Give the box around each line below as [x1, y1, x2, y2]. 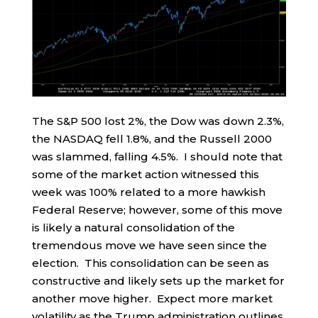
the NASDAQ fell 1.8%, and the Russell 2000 [31, 132, 272, 146]
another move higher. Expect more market [31, 292, 273, 306]
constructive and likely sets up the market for [31, 274, 285, 288]
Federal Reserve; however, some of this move [31, 203, 283, 217]
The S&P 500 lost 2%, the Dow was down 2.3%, [31, 114, 284, 128]
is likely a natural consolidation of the [31, 221, 235, 235]
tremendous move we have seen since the [31, 238, 267, 253]
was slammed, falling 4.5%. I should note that [31, 150, 283, 164]
